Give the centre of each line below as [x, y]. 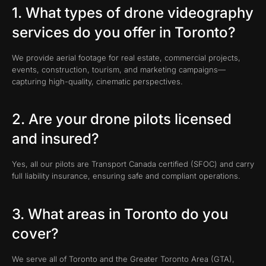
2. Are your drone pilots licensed [122, 119]
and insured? [56, 139]
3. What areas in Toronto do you [120, 214]
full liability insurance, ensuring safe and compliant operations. [126, 176]
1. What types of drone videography [133, 12]
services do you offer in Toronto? [124, 32]
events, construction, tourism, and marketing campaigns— [119, 69]
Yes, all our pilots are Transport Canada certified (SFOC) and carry [133, 164]
